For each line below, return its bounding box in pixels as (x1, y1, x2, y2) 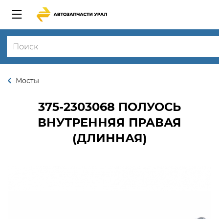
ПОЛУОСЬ (115, 100, 181, 114)
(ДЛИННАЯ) (72, 131, 147, 145)
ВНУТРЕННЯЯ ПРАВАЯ (38, 115, 181, 130)
